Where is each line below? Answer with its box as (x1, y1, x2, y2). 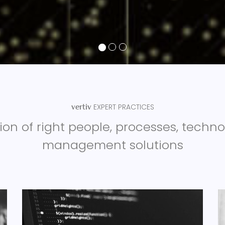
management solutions (42, 137, 183, 153)
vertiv (71, 104, 93, 111)
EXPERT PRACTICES (93, 102, 154, 112)
